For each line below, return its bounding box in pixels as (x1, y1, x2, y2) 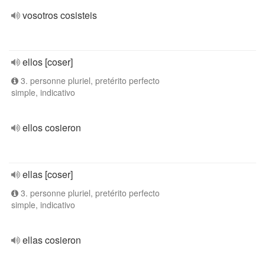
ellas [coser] (22, 167, 73, 181)
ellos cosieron (22, 121, 81, 134)
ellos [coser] (22, 55, 73, 69)
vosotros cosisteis (22, 8, 97, 22)
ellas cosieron (22, 233, 81, 247)
